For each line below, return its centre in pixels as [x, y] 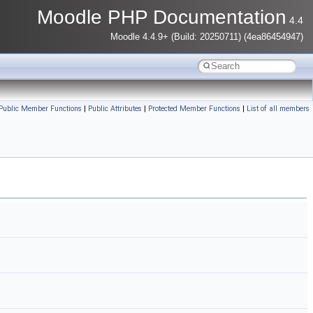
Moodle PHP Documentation [162, 17]
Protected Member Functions [194, 109]
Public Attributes [115, 109]
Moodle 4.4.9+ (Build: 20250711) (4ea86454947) [207, 37]
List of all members [278, 109]
